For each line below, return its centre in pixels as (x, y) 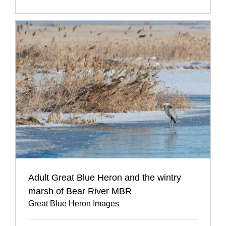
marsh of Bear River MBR (80, 191)
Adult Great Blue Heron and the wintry (105, 178)
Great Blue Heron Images (74, 204)
